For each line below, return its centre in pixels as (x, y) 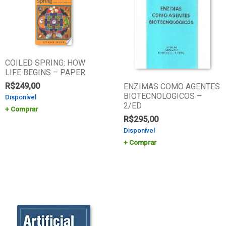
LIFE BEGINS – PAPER (45, 72)
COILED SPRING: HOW (45, 63)
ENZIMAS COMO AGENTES (172, 86)
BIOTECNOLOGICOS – (163, 96)
